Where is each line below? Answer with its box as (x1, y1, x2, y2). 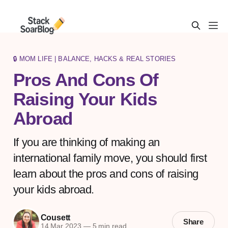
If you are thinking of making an (13, 135, 160, 149)
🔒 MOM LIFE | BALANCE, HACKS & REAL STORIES (13, 54, 176, 63)
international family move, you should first (13, 151, 207, 164)
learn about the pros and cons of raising (13, 167, 198, 180)
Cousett (40, 213, 71, 222)
